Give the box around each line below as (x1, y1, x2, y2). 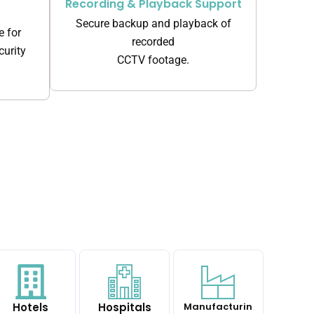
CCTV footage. (117, 53, 189, 67)
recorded (132, 34, 175, 48)
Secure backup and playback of (75, 16, 231, 30)
